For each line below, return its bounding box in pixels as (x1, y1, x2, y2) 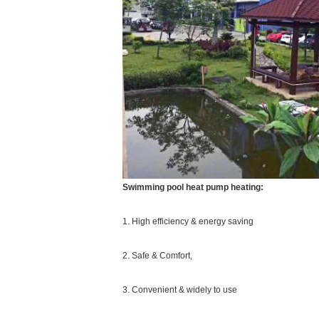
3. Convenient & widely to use (122, 285, 237, 295)
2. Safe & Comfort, (122, 251, 192, 261)
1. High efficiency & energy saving (122, 216, 253, 226)
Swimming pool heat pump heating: (122, 182, 263, 192)
